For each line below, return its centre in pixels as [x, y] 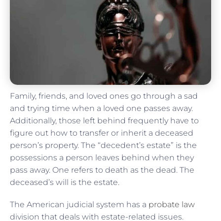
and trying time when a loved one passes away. [101, 108]
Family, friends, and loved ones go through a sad [104, 96]
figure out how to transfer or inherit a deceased [102, 133]
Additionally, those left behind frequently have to [104, 120]
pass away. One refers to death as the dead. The [102, 170]
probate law [172, 204]
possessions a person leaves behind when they [102, 157]
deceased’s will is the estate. [66, 182]
